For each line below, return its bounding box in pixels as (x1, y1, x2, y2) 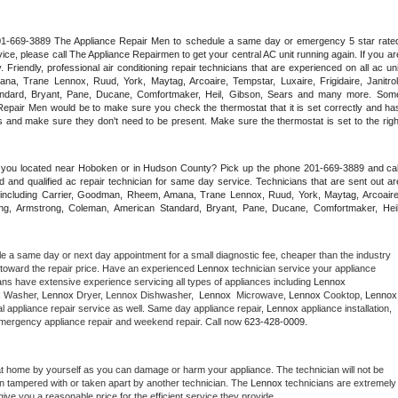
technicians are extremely (283, 377, 396, 388)
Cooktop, (321, 289, 365, 300)
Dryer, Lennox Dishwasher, (76, 289, 199, 300)
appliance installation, (298, 302, 392, 314)
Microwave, (234, 289, 289, 300)
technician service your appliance (229, 262, 376, 274)
